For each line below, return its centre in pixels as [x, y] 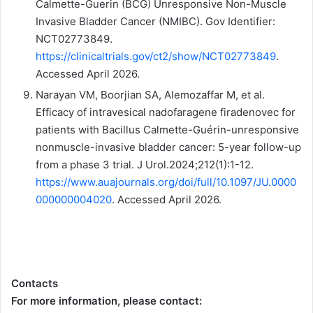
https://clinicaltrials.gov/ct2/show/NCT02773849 [156, 56]
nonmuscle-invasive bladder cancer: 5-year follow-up [168, 147]
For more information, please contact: [107, 300]
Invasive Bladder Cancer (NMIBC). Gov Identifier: [155, 21]
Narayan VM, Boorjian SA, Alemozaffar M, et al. [150, 94]
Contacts [35, 283]
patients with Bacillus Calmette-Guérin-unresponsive [167, 129]
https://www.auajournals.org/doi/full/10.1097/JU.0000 [166, 182]
